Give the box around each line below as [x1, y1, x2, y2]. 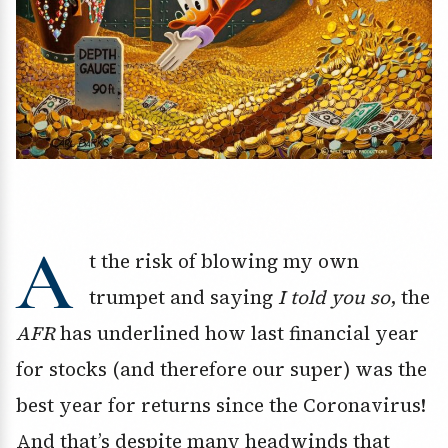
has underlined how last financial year [55, 319, 419, 346]
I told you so [278, 283, 390, 310]
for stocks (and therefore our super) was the [16, 355, 427, 382]
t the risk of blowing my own [89, 247, 359, 274]
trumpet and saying [89, 283, 278, 310]
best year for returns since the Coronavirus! [16, 391, 426, 418]
